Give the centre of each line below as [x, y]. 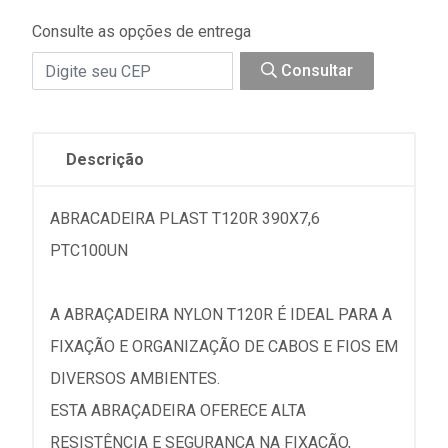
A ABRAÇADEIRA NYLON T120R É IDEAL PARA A [221, 314]
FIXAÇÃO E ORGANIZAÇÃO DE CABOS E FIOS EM [224, 346]
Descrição [105, 159]
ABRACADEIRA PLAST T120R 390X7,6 [185, 218]
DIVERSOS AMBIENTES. [135, 378]
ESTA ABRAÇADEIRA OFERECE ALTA [178, 410]
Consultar [315, 70]
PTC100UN [89, 250]
